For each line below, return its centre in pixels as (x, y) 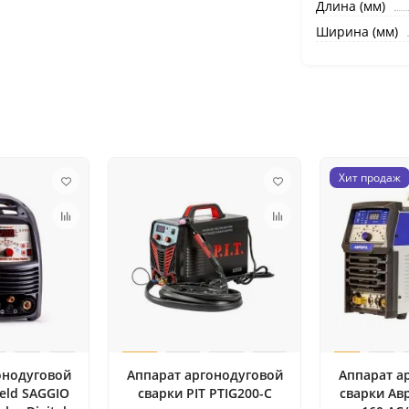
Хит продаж (370, 177)
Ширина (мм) (357, 31)
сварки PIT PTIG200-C (204, 393)
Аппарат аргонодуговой (204, 375)
